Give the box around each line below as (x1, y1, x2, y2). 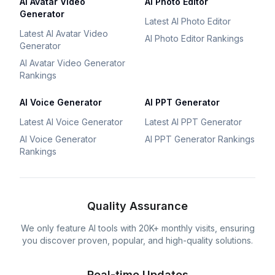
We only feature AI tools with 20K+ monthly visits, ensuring (20, 223, 255, 233)
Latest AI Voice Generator (20, 117, 123, 127)
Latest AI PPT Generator (145, 117, 242, 127)
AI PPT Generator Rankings (145, 134, 255, 144)
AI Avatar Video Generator (20, 58, 125, 68)
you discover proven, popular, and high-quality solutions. (22, 235, 253, 246)
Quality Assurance (87, 199, 188, 212)
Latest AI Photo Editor (145, 16, 231, 26)
